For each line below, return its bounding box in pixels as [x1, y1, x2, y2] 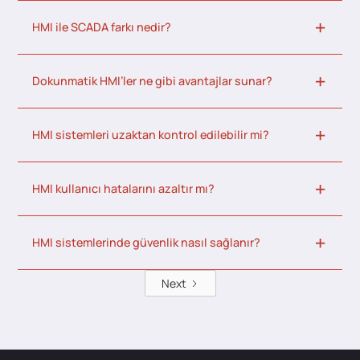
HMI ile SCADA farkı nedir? [32, 19, 172, 35]
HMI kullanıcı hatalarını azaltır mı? [32, 181, 215, 197]
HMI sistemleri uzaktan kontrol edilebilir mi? [32, 127, 270, 143]
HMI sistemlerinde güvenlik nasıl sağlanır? [32, 235, 261, 251]
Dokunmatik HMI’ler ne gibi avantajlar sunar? [32, 73, 273, 89]
